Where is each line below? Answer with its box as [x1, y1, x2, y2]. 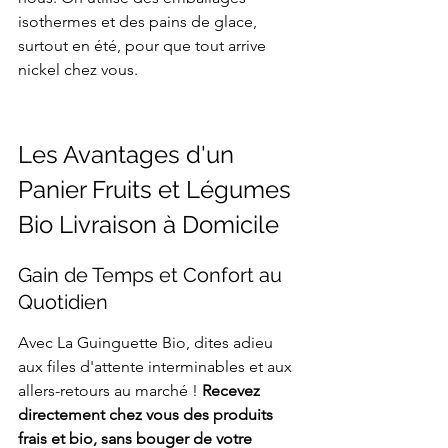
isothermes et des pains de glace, [18, 12, 261, 32]
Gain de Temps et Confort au [18, 263, 287, 288]
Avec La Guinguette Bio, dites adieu [18, 333, 277, 353]
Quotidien [18, 290, 108, 315]
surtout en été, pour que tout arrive [18, 36, 270, 56]
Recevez [202, 381, 264, 401]
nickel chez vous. [18, 60, 138, 80]
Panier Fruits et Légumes [18, 175, 297, 205]
